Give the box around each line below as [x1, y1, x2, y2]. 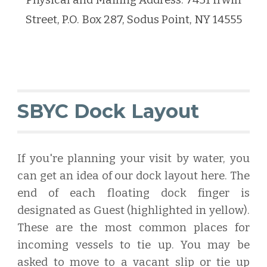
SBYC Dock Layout [17, 100, 200, 123]
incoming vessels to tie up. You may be [17, 238, 250, 252]
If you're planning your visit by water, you [17, 152, 250, 165]
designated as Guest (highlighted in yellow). [17, 204, 250, 217]
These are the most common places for [17, 221, 250, 234]
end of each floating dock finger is [17, 187, 250, 200]
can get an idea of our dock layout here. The [17, 169, 250, 182]
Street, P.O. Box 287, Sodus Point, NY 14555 [25, 13, 242, 27]
